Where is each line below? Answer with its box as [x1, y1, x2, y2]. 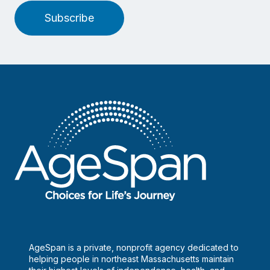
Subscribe [45, 11, 94, 25]
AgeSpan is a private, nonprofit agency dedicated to [29, 242, 239, 253]
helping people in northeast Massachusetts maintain [29, 254, 234, 265]
